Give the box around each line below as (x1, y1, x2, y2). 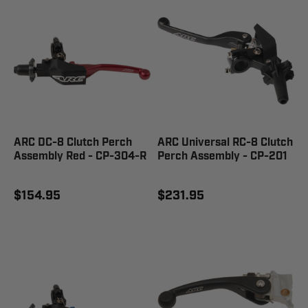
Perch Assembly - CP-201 (157, 149, 287, 164)
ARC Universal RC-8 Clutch (157, 135, 293, 150)
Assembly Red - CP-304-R (14, 149, 146, 164)
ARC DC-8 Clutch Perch (14, 135, 132, 150)
